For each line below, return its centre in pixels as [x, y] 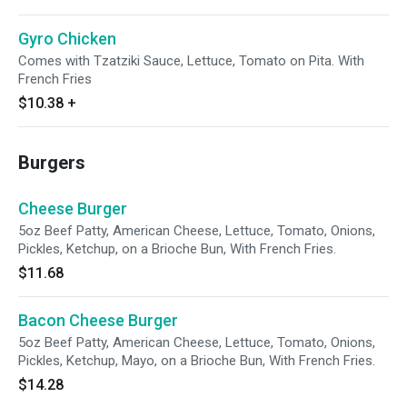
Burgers [52, 163]
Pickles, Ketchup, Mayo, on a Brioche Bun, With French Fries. [197, 361]
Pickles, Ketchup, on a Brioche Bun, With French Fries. [177, 249]
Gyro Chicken [67, 39]
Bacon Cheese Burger [98, 320]
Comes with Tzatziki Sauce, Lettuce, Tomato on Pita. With [191, 61]
